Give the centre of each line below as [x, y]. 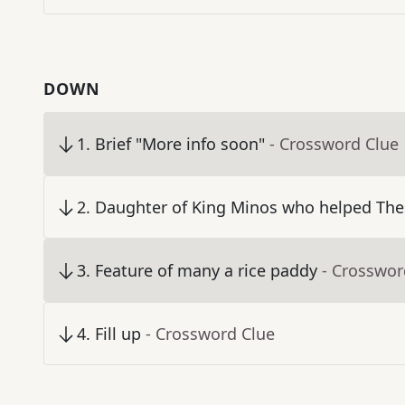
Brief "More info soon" [180, 144]
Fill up [118, 334]
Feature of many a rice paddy [206, 271]
